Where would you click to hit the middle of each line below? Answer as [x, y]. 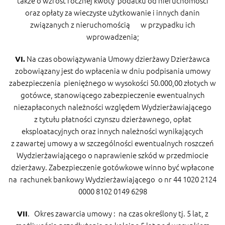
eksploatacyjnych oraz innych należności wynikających [113, 131]
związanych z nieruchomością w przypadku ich [113, 24]
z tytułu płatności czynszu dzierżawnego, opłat [113, 119]
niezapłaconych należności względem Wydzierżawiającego [113, 106]
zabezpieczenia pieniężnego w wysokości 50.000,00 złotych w [113, 82]
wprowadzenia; [113, 36]
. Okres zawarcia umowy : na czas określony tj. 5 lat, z [118, 213]
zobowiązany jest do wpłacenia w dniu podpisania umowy [113, 70]
